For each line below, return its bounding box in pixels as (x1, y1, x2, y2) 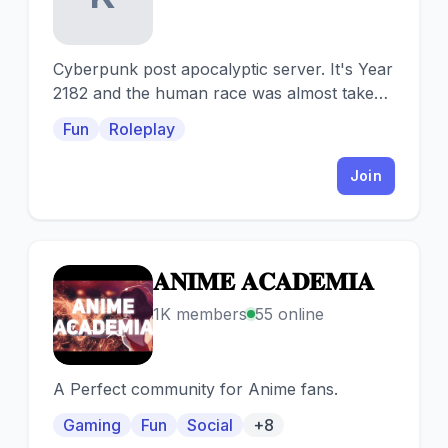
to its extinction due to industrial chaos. (53, 107, 348, 127)
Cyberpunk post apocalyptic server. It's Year (53, 59, 393, 79)
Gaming (63, 415, 121, 435)
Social (187, 415, 233, 435)
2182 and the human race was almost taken (53, 83, 384, 103)
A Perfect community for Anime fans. (53, 379, 338, 399)
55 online (255, 304, 324, 324)
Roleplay (109, 119, 175, 139)
